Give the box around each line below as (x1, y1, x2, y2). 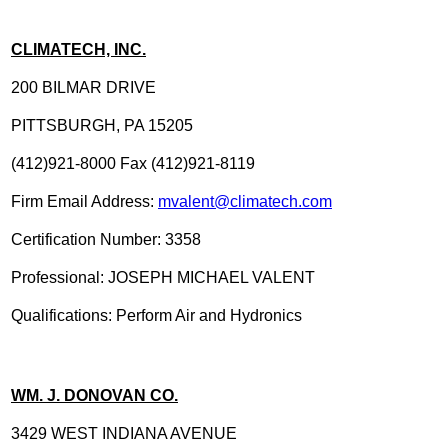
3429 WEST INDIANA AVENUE (11, 424, 237, 442)
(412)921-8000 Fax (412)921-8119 (11, 154, 255, 172)
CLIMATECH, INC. (11, 40, 146, 58)
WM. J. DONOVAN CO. (11, 386, 178, 404)
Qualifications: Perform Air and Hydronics (11, 306, 302, 324)
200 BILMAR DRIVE (11, 78, 156, 96)
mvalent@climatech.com (158, 192, 332, 210)
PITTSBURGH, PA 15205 (11, 116, 193, 134)
